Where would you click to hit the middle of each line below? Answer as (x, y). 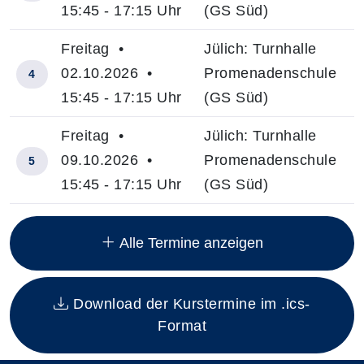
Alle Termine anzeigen (189, 243)
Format (182, 325)
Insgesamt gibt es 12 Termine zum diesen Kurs (170, 215)
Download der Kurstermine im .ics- (189, 303)
